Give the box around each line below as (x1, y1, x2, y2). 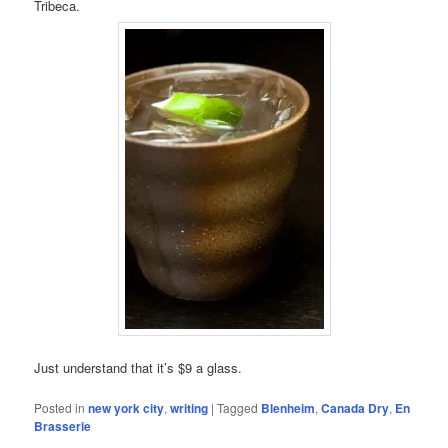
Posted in (34, 398, 86, 416)
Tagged (217, 398, 259, 416)
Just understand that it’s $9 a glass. (34, 357, 243, 377)
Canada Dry (321, 398, 390, 417)
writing (170, 398, 209, 417)
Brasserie (34, 416, 92, 435)
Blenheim (261, 398, 316, 417)
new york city (88, 398, 165, 417)
